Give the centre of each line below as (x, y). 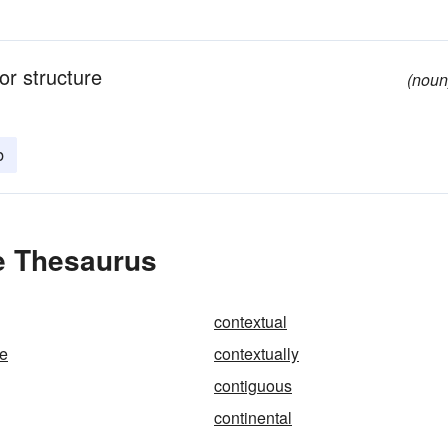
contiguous (253, 385)
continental (253, 417)
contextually (256, 353)
